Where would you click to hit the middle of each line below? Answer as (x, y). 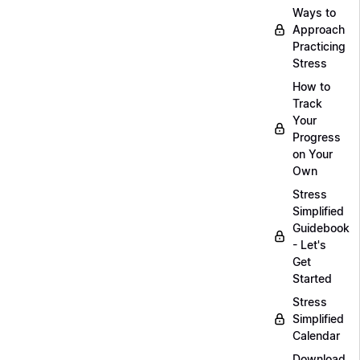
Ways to (314, 12)
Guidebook (321, 228)
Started (312, 278)
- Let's (309, 245)
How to (311, 86)
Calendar (316, 335)
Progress (317, 137)
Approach (319, 29)
